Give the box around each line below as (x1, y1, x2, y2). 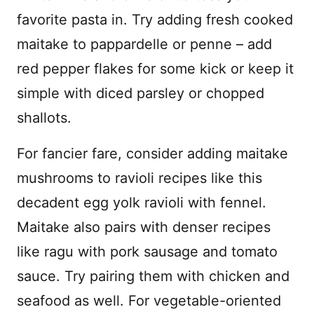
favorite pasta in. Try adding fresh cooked (17, 11, 293, 28)
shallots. (17, 109, 71, 126)
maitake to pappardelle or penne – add (17, 36, 272, 53)
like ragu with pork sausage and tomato (17, 243, 278, 260)
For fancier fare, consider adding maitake (17, 145, 288, 162)
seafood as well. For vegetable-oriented (17, 292, 281, 309)
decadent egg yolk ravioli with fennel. (17, 194, 266, 211)
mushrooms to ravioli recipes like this (17, 170, 262, 186)
